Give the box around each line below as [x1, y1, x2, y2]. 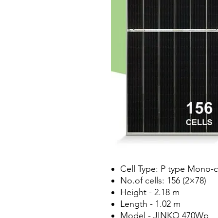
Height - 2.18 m [120, 187, 180, 198]
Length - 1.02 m [120, 199, 181, 209]
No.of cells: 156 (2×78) [120, 175, 209, 186]
